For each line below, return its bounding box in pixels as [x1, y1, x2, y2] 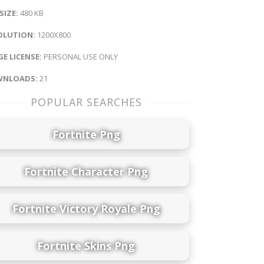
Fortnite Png [52, 127, 120, 141]
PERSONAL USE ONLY [42, 51, 118, 62]
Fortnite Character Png [24, 164, 148, 179]
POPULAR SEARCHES [30, 95, 142, 110]
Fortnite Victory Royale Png [12, 201, 160, 216]
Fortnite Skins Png [37, 238, 135, 253]
